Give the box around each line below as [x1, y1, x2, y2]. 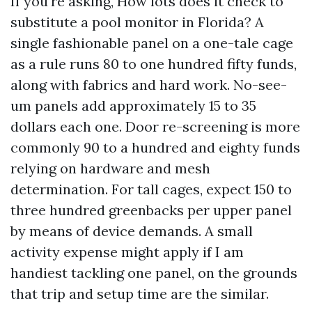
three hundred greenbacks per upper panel [10, 201, 292, 219]
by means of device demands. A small [10, 222, 253, 240]
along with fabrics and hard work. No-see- [10, 76, 287, 93]
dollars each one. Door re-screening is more [10, 118, 300, 135]
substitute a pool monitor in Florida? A [10, 13, 264, 31]
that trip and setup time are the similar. [10, 285, 269, 302]
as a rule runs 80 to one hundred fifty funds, [10, 55, 297, 72]
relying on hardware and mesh [10, 159, 210, 177]
